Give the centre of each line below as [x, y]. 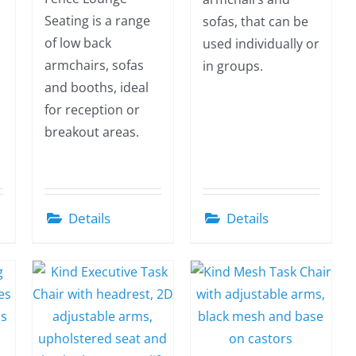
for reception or [92, 110]
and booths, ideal [96, 87]
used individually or [261, 44]
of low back [77, 43]
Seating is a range [97, 21]
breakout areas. [91, 132]
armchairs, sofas [94, 65]
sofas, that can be [255, 21]
